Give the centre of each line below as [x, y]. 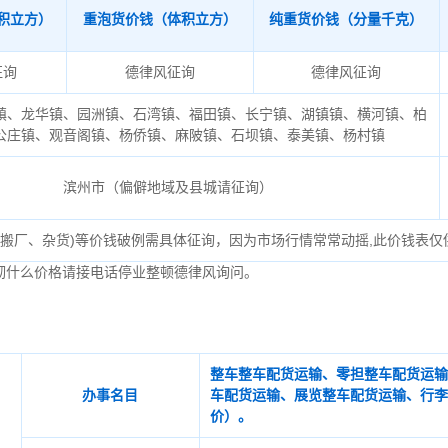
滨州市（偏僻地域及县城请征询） [168, 187]
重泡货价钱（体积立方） [159, 19]
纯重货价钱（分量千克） [346, 19]
